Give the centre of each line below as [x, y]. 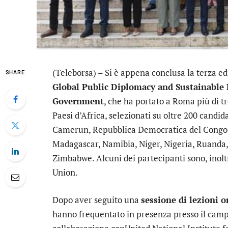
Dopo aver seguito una [97, 200]
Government [78, 101]
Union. [65, 172]
